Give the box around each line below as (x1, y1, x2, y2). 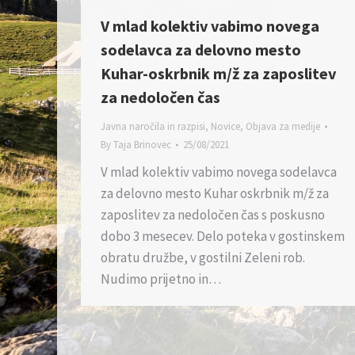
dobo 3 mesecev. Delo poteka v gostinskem (101, 227, 345, 246)
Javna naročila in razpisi (101, 120, 205, 134)
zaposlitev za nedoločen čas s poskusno (101, 206, 325, 224)
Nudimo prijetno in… (101, 270, 221, 288)
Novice (211, 120, 240, 134)
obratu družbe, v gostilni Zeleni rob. (101, 249, 305, 267)
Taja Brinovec (113, 138, 171, 152)
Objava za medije (246, 120, 320, 134)
